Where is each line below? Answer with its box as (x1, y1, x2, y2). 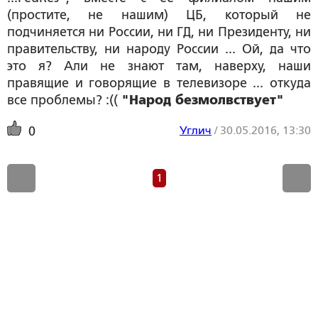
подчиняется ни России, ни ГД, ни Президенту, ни (7, 25, 311, 40)
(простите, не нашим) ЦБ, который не (7, 8, 311, 23)
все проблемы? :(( (7, 93, 121, 108)
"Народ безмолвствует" (121, 93, 284, 108)
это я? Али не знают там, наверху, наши (7, 59, 311, 74)
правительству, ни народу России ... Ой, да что (7, 42, 311, 57)
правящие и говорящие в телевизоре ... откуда (7, 76, 311, 91)
